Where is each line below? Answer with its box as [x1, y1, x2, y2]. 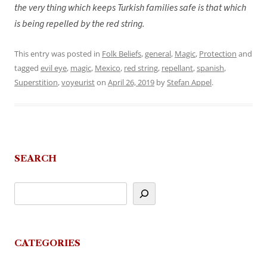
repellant [162, 63, 193, 74]
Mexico [95, 63, 120, 74]
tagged [14, 63, 41, 74]
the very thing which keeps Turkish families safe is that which [14, 1, 246, 15]
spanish [197, 63, 224, 74]
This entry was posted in [14, 48, 102, 60]
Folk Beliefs [102, 48, 141, 60]
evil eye [41, 63, 67, 74]
